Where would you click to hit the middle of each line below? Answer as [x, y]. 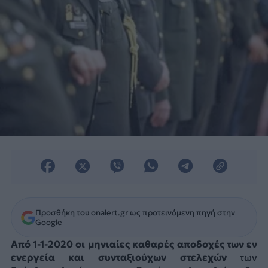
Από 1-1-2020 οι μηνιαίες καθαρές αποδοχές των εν [134, 244]
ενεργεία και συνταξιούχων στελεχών [125, 257]
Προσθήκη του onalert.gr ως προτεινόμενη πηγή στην [135, 212]
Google [48, 222]
